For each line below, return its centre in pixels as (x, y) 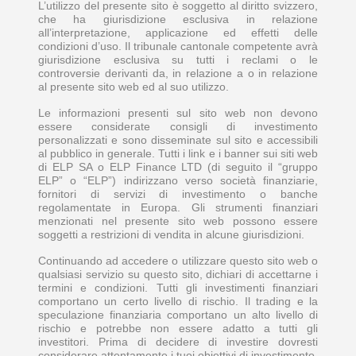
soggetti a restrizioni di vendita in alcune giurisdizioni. (171, 234)
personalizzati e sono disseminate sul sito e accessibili (178, 139)
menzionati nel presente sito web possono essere (178, 221)
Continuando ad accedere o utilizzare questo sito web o (178, 260)
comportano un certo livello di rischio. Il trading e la (178, 301)
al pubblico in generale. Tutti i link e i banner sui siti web (178, 153)
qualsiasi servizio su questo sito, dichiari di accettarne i (178, 274)
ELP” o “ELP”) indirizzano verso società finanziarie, (178, 180)
